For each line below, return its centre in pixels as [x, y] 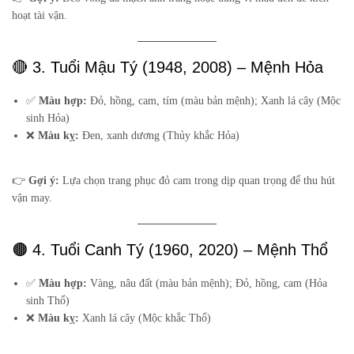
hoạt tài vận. [40, 16]
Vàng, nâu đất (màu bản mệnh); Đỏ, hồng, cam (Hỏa [207, 284]
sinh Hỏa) [48, 119]
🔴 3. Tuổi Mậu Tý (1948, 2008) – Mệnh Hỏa [168, 68]
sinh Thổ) [48, 301]
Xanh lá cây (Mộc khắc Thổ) [145, 318]
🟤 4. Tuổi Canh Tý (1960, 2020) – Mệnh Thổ [170, 250]
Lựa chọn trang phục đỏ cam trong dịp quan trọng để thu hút [197, 181]
